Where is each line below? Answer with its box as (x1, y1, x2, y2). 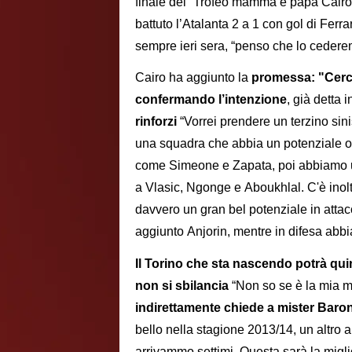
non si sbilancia (135, 279, 229, 293)
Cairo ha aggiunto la (135, 71, 251, 85)
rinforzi (135, 115, 177, 129)
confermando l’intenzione (135, 93, 287, 107)
